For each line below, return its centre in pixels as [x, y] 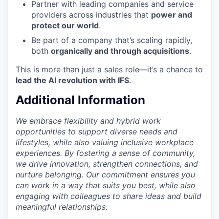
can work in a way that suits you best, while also [106, 186]
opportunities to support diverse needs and [97, 132]
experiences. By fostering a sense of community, [105, 153]
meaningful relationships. [62, 207]
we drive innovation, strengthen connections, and [107, 164]
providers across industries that [91, 14]
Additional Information [80, 100]
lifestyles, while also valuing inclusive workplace [105, 142]
